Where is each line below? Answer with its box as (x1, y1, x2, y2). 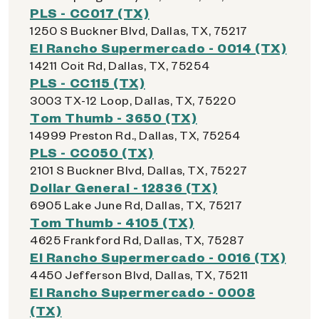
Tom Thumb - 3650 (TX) (30, 109, 197, 125)
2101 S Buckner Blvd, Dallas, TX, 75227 (30, 162, 248, 177)
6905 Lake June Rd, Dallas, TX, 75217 (30, 197, 243, 212)
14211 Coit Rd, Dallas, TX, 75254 (30, 58, 210, 73)
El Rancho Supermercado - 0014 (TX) (30, 39, 287, 56)
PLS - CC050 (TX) (30, 144, 154, 160)
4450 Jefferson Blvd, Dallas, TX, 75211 (30, 267, 249, 282)
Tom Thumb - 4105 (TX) (30, 214, 194, 230)
